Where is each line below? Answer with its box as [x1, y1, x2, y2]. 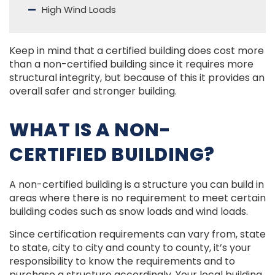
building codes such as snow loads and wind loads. [9, 204, 248, 219]
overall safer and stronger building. [9, 83, 177, 98]
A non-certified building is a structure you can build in [9, 177, 264, 192]
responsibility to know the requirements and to [9, 254, 235, 268]
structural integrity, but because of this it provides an [9, 70, 265, 85]
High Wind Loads [41, 2, 116, 16]
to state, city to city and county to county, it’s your [9, 240, 251, 255]
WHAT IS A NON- [9, 117, 171, 144]
